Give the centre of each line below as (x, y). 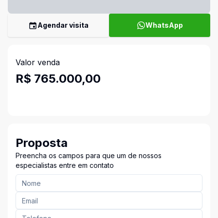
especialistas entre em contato (65, 165)
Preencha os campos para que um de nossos (89, 155)
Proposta (42, 143)
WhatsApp (164, 25)
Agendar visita (63, 25)
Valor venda (38, 62)
